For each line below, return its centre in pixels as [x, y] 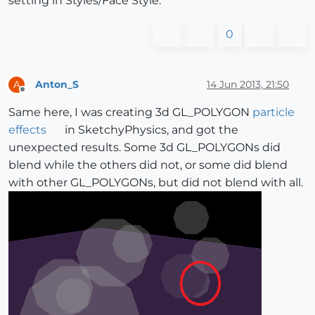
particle [274, 112]
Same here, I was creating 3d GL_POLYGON [130, 112]
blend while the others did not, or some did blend [148, 165]
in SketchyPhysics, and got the [150, 130]
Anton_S [57, 84]
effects [27, 130]
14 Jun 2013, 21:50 [248, 84]
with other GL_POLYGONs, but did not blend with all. [156, 183]
